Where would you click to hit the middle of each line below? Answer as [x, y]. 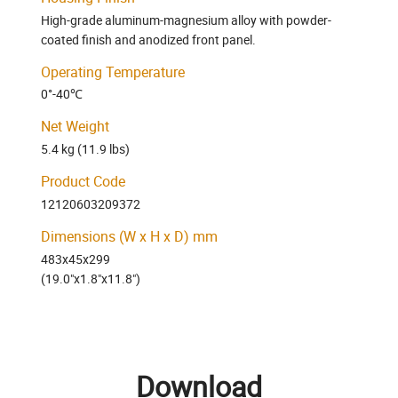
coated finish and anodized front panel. [148, 39]
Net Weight [75, 127]
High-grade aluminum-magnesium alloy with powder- [186, 20]
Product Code [83, 182]
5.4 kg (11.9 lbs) [85, 149]
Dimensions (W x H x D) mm [129, 237]
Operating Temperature [113, 72]
